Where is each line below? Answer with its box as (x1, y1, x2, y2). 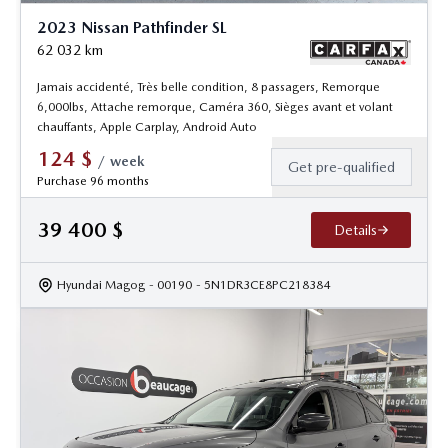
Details (333, 222, 377, 239)
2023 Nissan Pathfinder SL (37, 17, 227, 37)
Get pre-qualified (288, 159, 395, 176)
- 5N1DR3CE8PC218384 (196, 278, 330, 293)
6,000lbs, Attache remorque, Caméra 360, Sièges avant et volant (37, 100, 393, 115)
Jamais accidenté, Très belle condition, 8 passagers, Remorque (37, 80, 380, 95)
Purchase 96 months (37, 174, 149, 189)
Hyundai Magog (57, 278, 145, 293)
